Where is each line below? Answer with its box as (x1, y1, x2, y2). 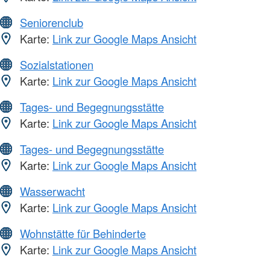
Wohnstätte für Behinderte (20, 225, 146, 242)
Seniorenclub (20, 14, 83, 31)
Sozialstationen (20, 57, 93, 73)
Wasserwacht (20, 183, 85, 199)
